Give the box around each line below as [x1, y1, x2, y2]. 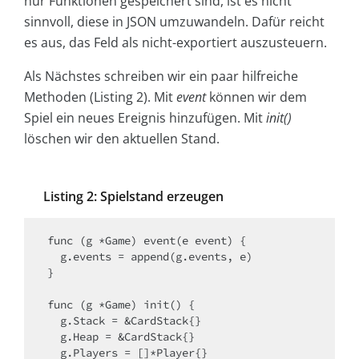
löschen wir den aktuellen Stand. [24, 130, 220, 148]
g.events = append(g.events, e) [47, 249, 60, 264]
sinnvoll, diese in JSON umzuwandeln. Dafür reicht [24, 13, 325, 31]
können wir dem [206, 88, 307, 107]
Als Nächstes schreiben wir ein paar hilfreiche [24, 67, 298, 86]
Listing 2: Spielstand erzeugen [43, 188, 224, 206]
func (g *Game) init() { [47, 297, 195, 313]
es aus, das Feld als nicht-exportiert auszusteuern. [24, 34, 327, 52]
